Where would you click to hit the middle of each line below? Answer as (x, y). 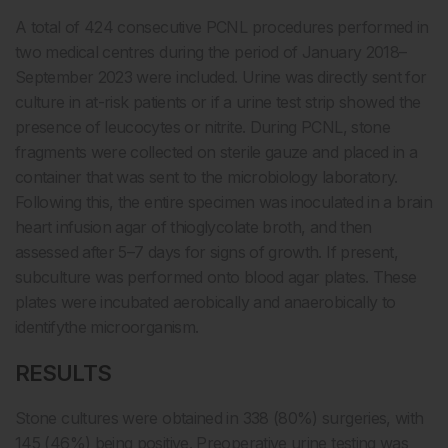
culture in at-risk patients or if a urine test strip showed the (218, 102)
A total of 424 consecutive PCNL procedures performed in (222, 27)
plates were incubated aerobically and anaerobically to (205, 302)
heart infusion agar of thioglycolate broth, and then (193, 227)
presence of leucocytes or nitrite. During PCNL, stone (203, 127)
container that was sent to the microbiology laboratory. (206, 177)
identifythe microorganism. (107, 327)
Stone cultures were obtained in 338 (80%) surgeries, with (219, 418)
